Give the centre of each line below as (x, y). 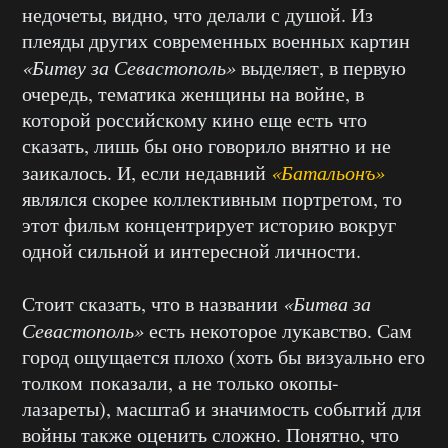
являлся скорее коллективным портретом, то (212, 198)
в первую (367, 67)
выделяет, (282, 67)
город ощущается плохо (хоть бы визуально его (223, 356)
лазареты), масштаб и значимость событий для (221, 408)
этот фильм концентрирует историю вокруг (209, 224)
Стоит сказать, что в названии (152, 303)
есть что (329, 119)
